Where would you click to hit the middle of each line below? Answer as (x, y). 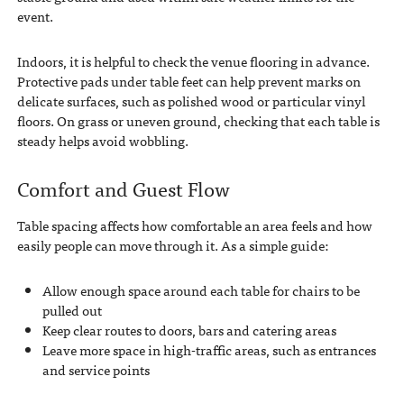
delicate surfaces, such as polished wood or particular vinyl (191, 101)
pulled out (72, 311)
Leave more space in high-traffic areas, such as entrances (209, 350)
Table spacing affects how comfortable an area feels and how (194, 226)
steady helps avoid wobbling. (102, 140)
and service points (96, 370)
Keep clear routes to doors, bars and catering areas (189, 331)
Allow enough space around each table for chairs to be (201, 291)
